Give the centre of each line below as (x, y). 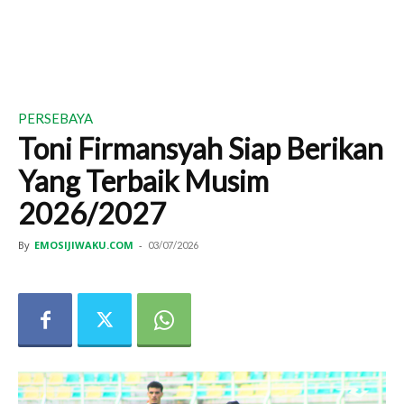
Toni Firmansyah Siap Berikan (201, 148)
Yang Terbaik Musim (143, 181)
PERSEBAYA (55, 118)
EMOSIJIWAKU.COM (84, 245)
